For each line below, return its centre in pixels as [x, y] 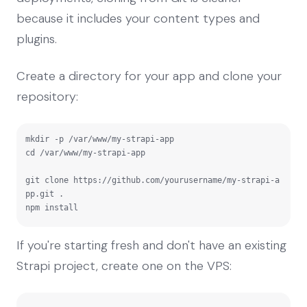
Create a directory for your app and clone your [149, 76]
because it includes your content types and [138, 18]
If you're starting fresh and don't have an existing [151, 245]
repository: [47, 96]
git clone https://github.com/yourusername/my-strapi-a [152, 180]
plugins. [37, 39]
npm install [52, 207]
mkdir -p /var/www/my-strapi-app [100, 139]
